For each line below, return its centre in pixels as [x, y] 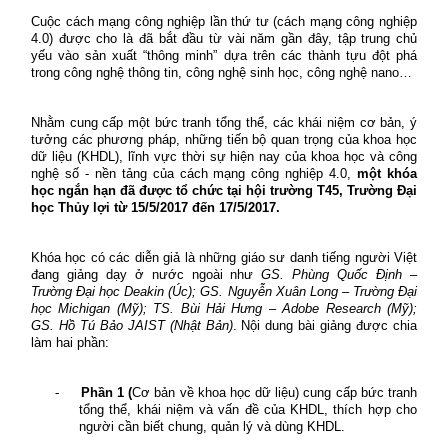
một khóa [387, 174]
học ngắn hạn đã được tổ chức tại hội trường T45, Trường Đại [224, 191]
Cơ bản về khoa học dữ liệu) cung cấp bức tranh [275, 393]
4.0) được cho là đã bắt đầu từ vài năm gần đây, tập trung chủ [224, 39]
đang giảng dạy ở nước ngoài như [146, 275]
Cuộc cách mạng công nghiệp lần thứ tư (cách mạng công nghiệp [224, 22]
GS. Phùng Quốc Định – [339, 275]
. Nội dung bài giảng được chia [324, 326]
